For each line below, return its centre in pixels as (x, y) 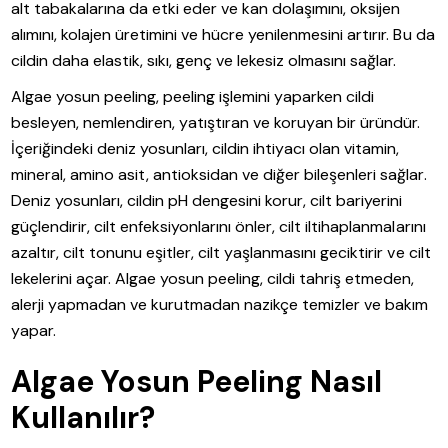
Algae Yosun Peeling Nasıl (197, 381)
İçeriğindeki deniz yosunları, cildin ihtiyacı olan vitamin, (205, 148)
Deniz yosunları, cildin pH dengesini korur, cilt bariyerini (207, 200)
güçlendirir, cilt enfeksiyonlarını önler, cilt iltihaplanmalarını (218, 226)
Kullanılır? (83, 417)
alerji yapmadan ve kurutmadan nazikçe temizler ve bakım (220, 304)
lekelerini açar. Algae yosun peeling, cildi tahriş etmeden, (213, 278)
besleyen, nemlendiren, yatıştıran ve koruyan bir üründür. (216, 122)
